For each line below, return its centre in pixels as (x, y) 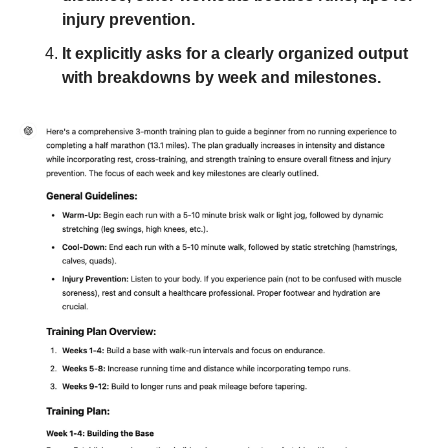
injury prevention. (130, 19)
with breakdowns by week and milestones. (221, 77)
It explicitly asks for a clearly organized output (235, 53)
